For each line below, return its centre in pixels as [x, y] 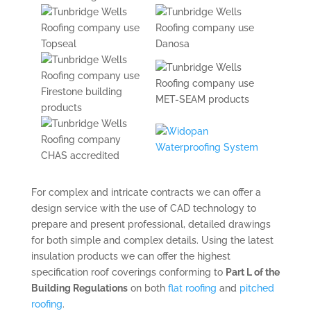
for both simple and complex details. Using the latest [152, 240]
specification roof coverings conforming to [128, 272]
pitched [257, 288]
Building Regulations [79, 288]
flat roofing [192, 288]
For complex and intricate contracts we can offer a [146, 192]
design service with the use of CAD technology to [143, 208]
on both [148, 288]
